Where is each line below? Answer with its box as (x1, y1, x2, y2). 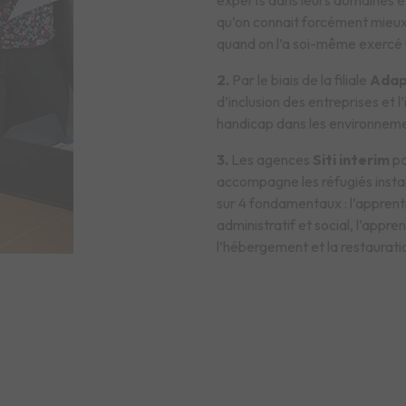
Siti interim (313, 150, 390, 169)
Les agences (228, 150, 313, 169)
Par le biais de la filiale (229, 71, 370, 89)
